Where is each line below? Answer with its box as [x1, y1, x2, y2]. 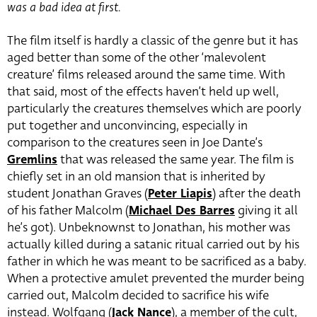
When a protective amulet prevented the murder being [7, 270, 304, 288]
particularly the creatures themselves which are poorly [7, 100, 301, 118]
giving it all [235, 202, 298, 220]
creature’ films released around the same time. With [7, 66, 285, 84]
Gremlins [7, 151, 57, 169]
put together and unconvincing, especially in [7, 117, 248, 135]
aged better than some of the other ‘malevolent [7, 49, 266, 67]
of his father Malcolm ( [7, 202, 129, 220]
